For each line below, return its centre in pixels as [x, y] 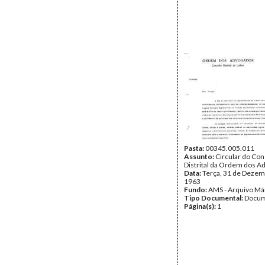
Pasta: [195, 148]
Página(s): [201, 206]
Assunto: [200, 156]
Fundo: [196, 190]
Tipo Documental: [214, 198]
